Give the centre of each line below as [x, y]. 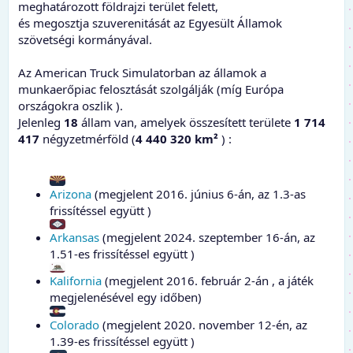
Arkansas [74, 238]
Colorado [74, 325]
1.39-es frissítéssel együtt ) [122, 342]
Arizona [71, 194]
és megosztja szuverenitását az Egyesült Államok [150, 23]
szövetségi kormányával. [85, 40]
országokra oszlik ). [71, 106]
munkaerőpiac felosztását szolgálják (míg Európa [151, 89]
